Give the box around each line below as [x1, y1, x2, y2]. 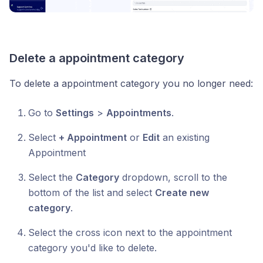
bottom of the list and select [28, 186, 155, 198]
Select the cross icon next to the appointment [28, 226, 232, 238]
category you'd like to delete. [28, 241, 157, 254]
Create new [155, 186, 209, 198]
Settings [56, 106, 94, 119]
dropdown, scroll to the [119, 171, 227, 183]
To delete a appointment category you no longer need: [9, 77, 253, 89]
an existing [160, 131, 210, 143]
